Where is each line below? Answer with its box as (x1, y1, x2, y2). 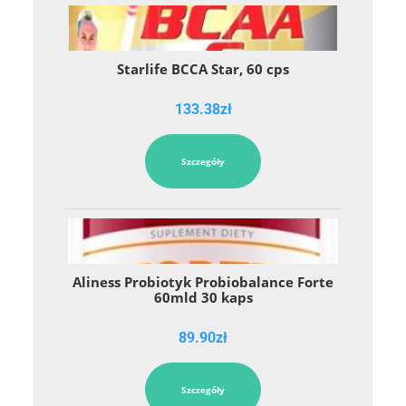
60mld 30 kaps (153, 287, 253, 306)
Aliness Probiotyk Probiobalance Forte (72, 272, 333, 291)
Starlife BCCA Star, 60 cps (117, 59, 289, 78)
